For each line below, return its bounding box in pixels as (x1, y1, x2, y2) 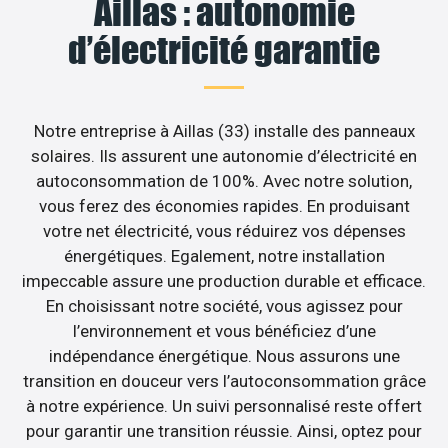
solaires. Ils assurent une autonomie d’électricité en (31, 145, 417, 166)
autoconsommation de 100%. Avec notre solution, (36, 170, 412, 191)
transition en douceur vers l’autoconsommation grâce (22, 370, 426, 391)
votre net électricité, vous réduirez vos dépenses (42, 220, 406, 241)
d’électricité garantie (68, 27, 380, 72)
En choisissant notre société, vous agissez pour (45, 295, 403, 316)
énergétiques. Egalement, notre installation (63, 245, 385, 266)
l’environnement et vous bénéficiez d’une (72, 320, 376, 341)
